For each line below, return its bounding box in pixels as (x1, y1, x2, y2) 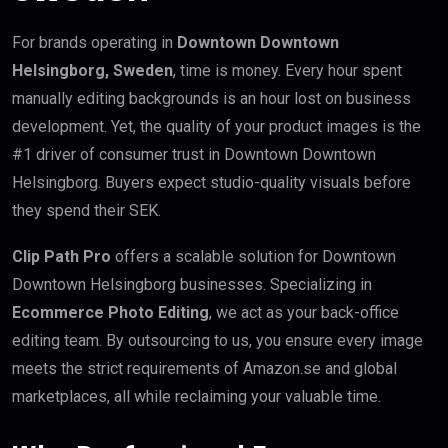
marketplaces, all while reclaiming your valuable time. (12, 387, 381, 407)
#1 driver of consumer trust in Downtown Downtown (12, 145, 376, 165)
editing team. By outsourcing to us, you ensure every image (12, 331, 423, 351)
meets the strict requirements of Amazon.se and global (12, 359, 397, 379)
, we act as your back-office (209, 303, 399, 323)
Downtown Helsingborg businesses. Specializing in (12, 275, 372, 295)
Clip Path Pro (12, 247, 111, 267)
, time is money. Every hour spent (173, 61, 402, 81)
